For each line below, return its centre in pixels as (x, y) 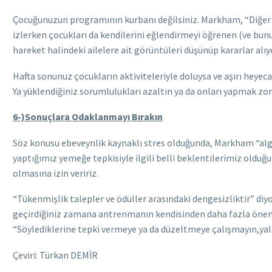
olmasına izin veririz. (56, 173)
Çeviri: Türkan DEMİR (58, 255)
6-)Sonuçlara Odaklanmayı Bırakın (88, 117)
